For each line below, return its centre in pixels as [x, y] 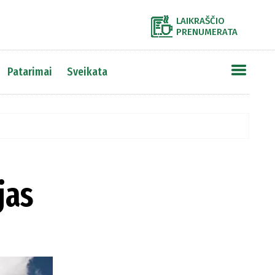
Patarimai [29, 72]
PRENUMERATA [207, 32]
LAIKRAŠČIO [200, 21]
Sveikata [87, 72]
